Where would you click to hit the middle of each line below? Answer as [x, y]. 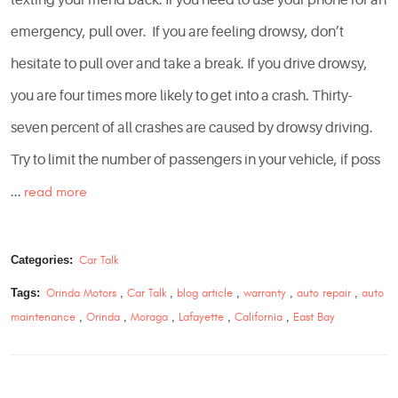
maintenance [43, 317]
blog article [204, 293]
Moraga [149, 317]
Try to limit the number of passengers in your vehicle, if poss [195, 159]
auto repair [323, 293]
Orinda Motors [81, 293]
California [259, 317]
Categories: [42, 260]
